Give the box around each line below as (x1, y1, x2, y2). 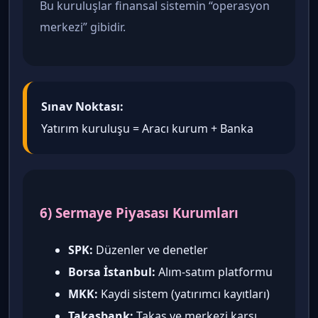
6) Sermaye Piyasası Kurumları (40, 203, 238, 221)
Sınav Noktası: (41, 99, 124, 115)
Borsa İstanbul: (68, 263, 155, 280)
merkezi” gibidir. (40, 19, 126, 35)
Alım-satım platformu (155, 263, 273, 280)
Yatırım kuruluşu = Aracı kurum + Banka (41, 121, 253, 137)
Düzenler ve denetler (93, 241, 208, 258)
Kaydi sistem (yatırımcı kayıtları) (98, 285, 270, 302)
